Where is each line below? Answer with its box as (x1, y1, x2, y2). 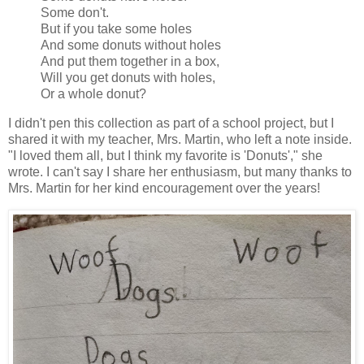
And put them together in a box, (41, 54, 219, 69)
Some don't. (41, 6, 109, 20)
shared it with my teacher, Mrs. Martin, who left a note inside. (8, 132, 352, 146)
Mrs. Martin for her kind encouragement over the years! (8, 181, 320, 195)
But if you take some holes (41, 22, 192, 37)
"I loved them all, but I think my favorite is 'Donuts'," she (8, 149, 323, 162)
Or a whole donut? (41, 87, 146, 102)
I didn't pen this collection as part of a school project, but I (8, 116, 334, 130)
